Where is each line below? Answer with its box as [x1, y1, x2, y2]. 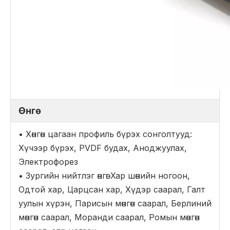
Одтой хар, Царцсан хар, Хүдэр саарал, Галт [18, 184, 205, 195]
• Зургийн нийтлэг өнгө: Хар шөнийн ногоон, [18, 170, 190, 181]
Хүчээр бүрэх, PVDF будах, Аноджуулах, [18, 143, 187, 153]
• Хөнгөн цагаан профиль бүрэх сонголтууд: [18, 129, 192, 139]
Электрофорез [18, 157, 78, 167]
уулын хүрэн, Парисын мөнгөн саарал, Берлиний [18, 198, 212, 208]
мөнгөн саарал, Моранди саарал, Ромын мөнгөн [18, 212, 200, 222]
